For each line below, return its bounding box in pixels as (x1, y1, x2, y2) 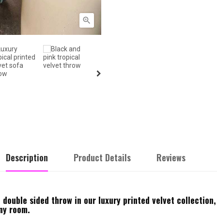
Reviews (156, 151, 186, 164)
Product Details (74, 151, 131, 164)
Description (6, 151, 48, 164)
